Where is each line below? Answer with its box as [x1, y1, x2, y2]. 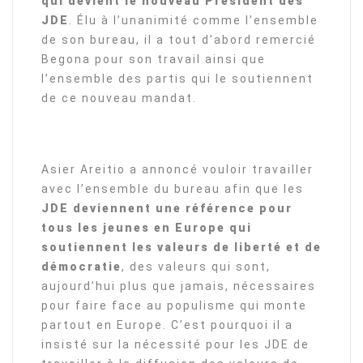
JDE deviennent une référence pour [41, 202, 293, 216]
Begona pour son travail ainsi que [41, 53, 266, 66]
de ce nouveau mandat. [41, 92, 197, 105]
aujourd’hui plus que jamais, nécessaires [41, 280, 316, 293]
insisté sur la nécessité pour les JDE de [41, 338, 310, 352]
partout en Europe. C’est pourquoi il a [41, 318, 293, 332]
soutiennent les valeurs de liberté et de [41, 241, 322, 254]
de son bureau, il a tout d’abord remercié [41, 33, 316, 47]
